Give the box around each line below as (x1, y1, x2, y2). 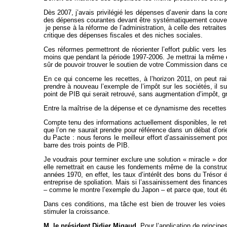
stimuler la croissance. (43, 208, 110, 216)
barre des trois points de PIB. (43, 141, 130, 149)
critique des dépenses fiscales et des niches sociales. (43, 31, 203, 40)
